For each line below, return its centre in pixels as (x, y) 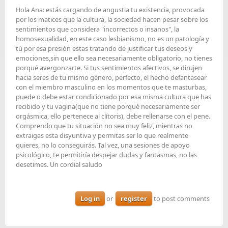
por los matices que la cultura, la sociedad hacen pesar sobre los (112, 20)
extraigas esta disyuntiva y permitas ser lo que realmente (102, 136)
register (134, 198)
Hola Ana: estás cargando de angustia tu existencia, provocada (110, 10)
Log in (90, 198)
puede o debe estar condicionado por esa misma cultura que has (113, 97)
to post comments (181, 198)
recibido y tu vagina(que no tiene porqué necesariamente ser (108, 107)
